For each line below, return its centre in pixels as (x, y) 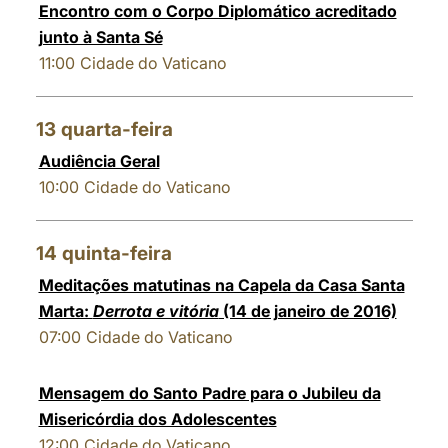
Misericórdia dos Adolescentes (157, 419)
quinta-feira (116, 253)
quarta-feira (116, 129)
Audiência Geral (99, 161)
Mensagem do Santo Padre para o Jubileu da (209, 393)
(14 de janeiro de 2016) (307, 311)
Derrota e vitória (155, 311)
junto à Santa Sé (100, 37)
